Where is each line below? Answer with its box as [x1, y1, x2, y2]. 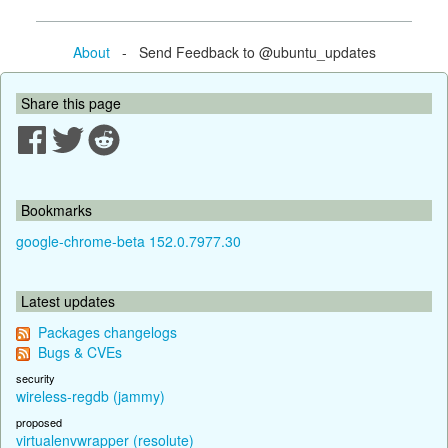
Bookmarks [21, 199, 92, 220]
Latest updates [21, 290, 115, 311]
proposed [16, 413, 62, 430]
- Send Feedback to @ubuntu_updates [109, 41, 376, 62]
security [16, 369, 55, 386]
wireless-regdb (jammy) [16, 385, 165, 406]
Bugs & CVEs [38, 341, 122, 362]
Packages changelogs [38, 321, 177, 342]
